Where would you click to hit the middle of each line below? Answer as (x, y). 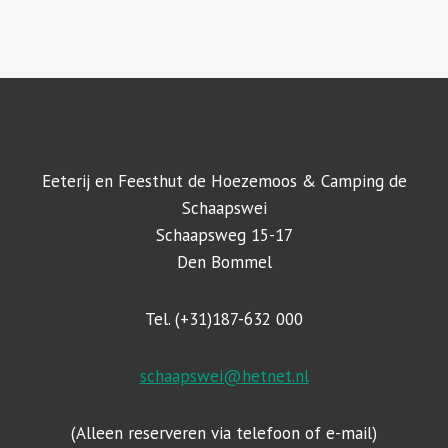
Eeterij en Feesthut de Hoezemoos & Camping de (224, 181)
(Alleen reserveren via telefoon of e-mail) (224, 433)
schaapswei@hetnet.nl (224, 376)
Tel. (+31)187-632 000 (224, 319)
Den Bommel (224, 262)
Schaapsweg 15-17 (224, 235)
